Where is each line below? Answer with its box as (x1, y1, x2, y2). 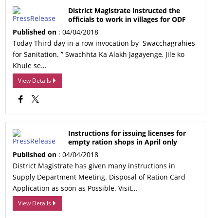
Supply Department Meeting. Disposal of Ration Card (13, 172, 186, 182)
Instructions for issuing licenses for (68, 128, 186, 138)
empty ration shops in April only (68, 137, 178, 146)
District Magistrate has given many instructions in (13, 161, 176, 170)
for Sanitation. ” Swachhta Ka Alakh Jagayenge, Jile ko (13, 50, 185, 59)
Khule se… (13, 61, 47, 70)
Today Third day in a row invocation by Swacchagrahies (13, 38, 196, 48)
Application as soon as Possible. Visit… (13, 183, 138, 193)
